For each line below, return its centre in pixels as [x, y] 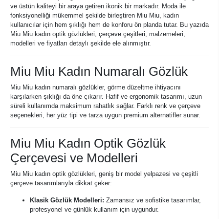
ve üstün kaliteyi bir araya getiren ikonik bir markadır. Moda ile [98, 6]
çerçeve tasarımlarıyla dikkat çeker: [61, 183]
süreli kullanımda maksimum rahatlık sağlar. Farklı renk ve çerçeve [105, 106]
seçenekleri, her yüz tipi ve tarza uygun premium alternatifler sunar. [105, 115]
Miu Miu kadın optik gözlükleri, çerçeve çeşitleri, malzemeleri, [98, 34]
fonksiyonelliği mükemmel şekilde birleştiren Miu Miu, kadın [95, 15]
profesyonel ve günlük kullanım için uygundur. [94, 209]
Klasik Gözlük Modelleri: [67, 200]
